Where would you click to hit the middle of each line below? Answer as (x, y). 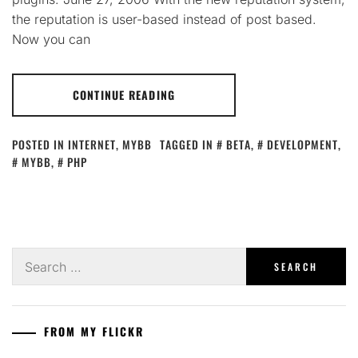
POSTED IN (40, 144)
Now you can (51, 39)
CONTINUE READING (124, 95)
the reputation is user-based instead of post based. (164, 19)
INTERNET (92, 144)
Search (32, 257)
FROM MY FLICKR (94, 331)
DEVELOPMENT (302, 144)
